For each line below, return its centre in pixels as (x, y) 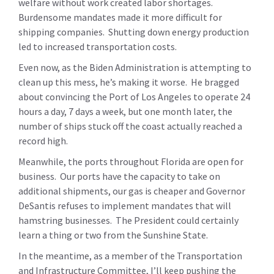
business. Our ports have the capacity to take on (119, 176)
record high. (44, 140)
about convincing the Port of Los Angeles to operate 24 (134, 96)
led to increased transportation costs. (99, 46)
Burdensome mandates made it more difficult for (120, 17)
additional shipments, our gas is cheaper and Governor (132, 191)
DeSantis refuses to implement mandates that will (125, 205)
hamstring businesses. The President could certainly (128, 220)
